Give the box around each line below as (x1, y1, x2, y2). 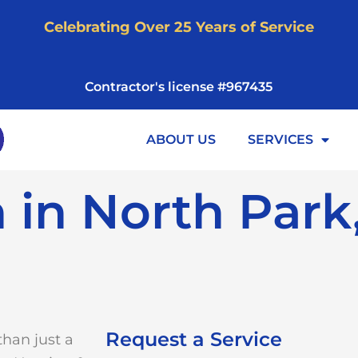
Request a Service (105, 327, 282, 351)
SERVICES (248, 131, 314, 147)
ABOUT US (146, 131, 217, 147)
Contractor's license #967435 (85, 78, 273, 94)
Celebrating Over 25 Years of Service (43, 18, 314, 36)
